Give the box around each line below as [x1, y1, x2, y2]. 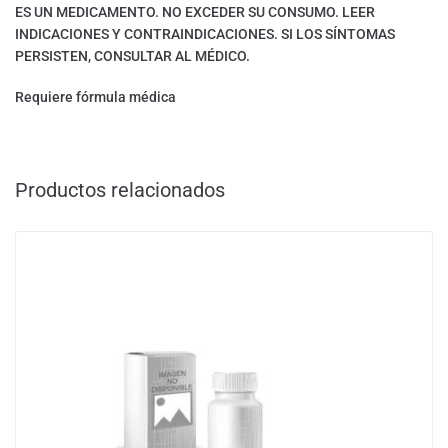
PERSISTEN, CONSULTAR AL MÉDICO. [15, 48, 250, 65]
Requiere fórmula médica [15, 89, 176, 106]
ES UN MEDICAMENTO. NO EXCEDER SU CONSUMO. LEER [15, 4, 375, 21]
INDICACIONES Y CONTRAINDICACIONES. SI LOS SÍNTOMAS [15, 26, 395, 43]
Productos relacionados [15, 178, 225, 203]
